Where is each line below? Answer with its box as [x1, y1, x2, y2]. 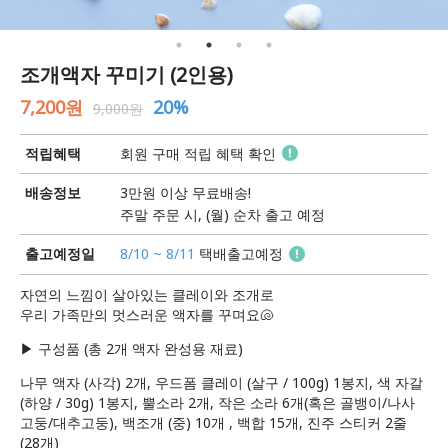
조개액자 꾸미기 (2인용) [20, 60, 233, 88]
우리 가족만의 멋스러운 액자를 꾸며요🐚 [20, 305, 274, 324]
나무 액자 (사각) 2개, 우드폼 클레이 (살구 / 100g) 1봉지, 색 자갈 [20, 373, 423, 392]
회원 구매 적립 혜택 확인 [120, 143, 276, 163]
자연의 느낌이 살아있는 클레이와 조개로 [20, 285, 274, 304]
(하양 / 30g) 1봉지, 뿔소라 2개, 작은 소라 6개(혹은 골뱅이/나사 [20, 393, 415, 412]
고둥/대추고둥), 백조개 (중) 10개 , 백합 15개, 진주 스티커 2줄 [20, 413, 407, 432]
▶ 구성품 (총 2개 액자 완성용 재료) [20, 339, 243, 358]
